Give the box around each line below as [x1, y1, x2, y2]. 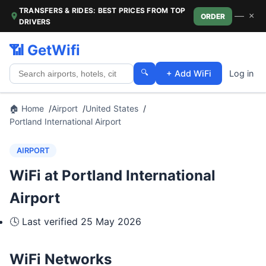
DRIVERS [19, 17, 51, 26]
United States [85, 103, 138, 113]
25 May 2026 [81, 216, 141, 227]
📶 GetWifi [9, 42, 80, 59]
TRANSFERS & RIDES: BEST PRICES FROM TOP [19, 6, 186, 15]
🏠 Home [9, 103, 44, 113]
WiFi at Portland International [9, 167, 216, 184]
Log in [229, 68, 254, 78]
